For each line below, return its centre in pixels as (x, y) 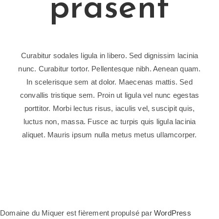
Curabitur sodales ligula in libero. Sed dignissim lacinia (109, 55)
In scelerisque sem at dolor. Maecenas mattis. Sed (109, 82)
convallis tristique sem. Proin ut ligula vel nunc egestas (109, 95)
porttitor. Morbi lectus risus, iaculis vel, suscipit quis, (109, 108)
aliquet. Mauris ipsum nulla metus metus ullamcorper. (109, 134)
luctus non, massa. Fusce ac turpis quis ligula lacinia (109, 121)
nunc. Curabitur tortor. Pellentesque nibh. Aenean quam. (109, 68)
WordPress (173, 213)
